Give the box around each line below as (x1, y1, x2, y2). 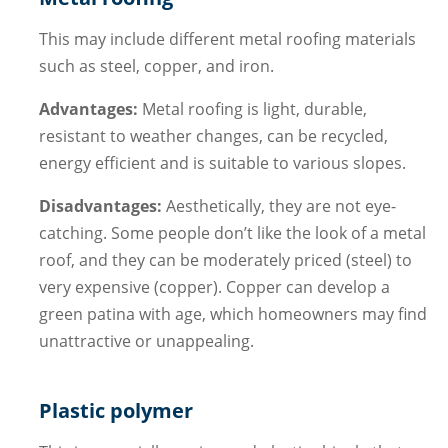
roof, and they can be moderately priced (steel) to (38, 249, 412, 272)
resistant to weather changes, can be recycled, (38, 125, 388, 148)
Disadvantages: (38, 195, 162, 218)
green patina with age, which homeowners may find (38, 303, 427, 326)
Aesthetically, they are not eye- (161, 195, 396, 218)
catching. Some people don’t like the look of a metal (38, 222, 426, 245)
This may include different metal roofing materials (38, 28, 416, 51)
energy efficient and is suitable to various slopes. (38, 152, 406, 175)
